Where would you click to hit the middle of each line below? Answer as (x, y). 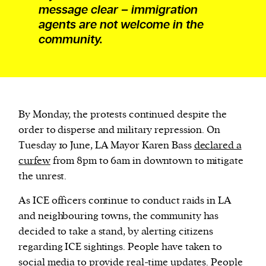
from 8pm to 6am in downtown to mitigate (147, 161)
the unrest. (43, 177)
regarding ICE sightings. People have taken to (120, 247)
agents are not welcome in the (121, 25)
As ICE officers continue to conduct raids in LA (125, 201)
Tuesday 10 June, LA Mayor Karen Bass (106, 146)
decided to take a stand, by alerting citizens (116, 232)
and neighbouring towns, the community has (119, 216)
